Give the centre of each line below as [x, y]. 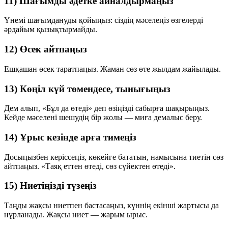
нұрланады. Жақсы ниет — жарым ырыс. [76, 215]
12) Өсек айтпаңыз [46, 49]
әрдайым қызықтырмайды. [51, 30]
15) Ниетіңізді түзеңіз [50, 186]
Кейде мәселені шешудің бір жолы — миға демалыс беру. [103, 118]
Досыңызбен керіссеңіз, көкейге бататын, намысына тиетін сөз [114, 157]
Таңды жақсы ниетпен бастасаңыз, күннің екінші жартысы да [111, 206]
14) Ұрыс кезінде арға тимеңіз [70, 137]
